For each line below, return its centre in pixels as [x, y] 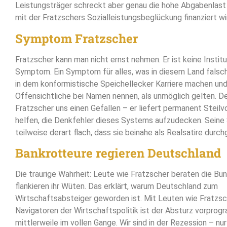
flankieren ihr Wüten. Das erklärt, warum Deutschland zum [117, 186]
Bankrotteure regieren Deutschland [118, 153]
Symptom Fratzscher [77, 38]
